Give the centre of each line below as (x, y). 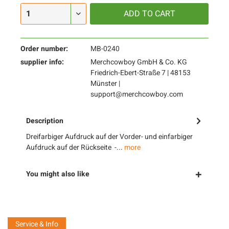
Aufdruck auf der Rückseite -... (74, 147)
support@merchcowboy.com (136, 94)
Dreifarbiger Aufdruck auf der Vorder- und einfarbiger (109, 137)
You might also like (58, 174)
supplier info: (42, 62)
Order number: (44, 49)
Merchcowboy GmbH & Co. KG (139, 62)
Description (45, 121)
